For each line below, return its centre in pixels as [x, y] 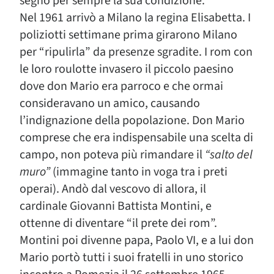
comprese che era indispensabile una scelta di [136, 138]
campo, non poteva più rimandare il [112, 155]
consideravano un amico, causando [110, 103]
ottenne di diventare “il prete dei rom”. [118, 223]
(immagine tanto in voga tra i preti [139, 172]
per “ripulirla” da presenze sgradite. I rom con [136, 52]
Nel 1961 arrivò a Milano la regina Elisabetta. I [135, 18]
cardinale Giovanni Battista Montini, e [116, 206]
